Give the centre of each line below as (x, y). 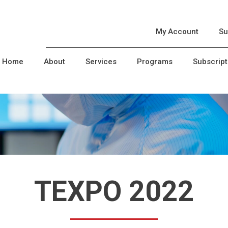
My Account (177, 32)
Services (101, 62)
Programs (154, 62)
